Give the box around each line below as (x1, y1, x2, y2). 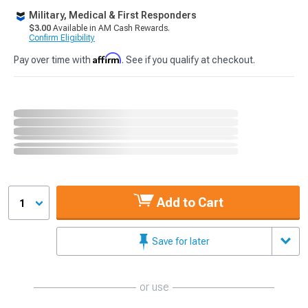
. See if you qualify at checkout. (122, 54, 255, 65)
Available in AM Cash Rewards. (51, 23, 170, 33)
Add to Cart (153, 195, 223, 210)
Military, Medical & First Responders (29, 10, 197, 21)
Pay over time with (14, 54, 93, 65)
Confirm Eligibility (29, 33, 95, 43)
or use (139, 280, 169, 294)
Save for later (150, 235, 210, 247)
